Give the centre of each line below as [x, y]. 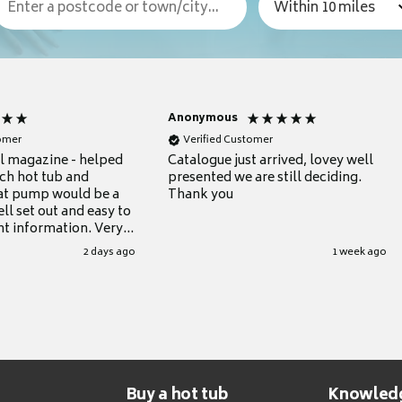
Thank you [201, 196]
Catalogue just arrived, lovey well [271, 162]
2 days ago [110, 253]
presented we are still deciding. [265, 179]
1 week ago [359, 253]
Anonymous [203, 119]
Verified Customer [228, 140]
